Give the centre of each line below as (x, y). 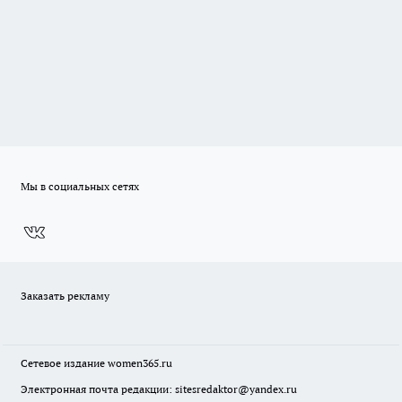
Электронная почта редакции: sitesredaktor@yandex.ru (159, 389)
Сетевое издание (64, 363)
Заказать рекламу (65, 296)
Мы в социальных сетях (80, 186)
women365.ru (140, 363)
